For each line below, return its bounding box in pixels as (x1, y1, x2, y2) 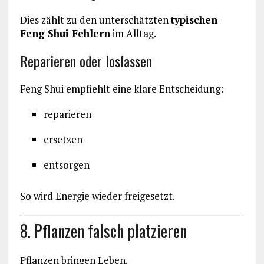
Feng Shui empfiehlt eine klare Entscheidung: (19, 81, 223, 95)
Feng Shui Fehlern (19, 26, 110, 40)
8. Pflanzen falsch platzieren (19, 219, 187, 243)
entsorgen (43, 157, 90, 171)
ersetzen (43, 132, 82, 146)
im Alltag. (110, 26, 156, 40)
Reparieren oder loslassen (19, 49, 152, 71)
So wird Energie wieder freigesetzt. (19, 189, 175, 203)
